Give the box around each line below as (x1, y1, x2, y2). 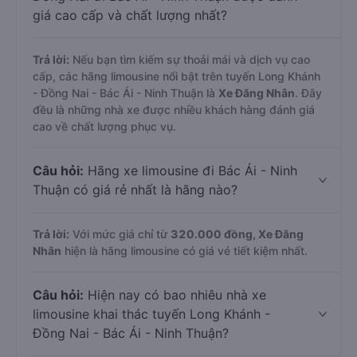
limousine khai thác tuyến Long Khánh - (33, 306, 270, 322)
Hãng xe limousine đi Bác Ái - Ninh (84, 163, 297, 178)
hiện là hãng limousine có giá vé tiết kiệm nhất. (61, 244, 308, 257)
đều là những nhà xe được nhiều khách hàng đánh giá (33, 103, 315, 116)
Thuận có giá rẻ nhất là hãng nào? (33, 182, 237, 198)
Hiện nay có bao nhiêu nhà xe (84, 287, 266, 303)
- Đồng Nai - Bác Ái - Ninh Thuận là (33, 86, 218, 100)
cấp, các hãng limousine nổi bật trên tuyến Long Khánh (33, 69, 320, 83)
